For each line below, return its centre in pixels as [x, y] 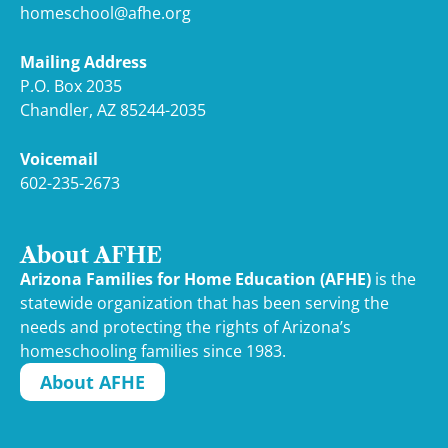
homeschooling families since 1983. [153, 351]
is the [393, 279]
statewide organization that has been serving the [204, 303]
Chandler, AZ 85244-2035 [113, 110]
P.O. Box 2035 [71, 86]
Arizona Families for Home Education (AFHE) [195, 279]
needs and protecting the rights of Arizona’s [185, 327]
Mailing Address [83, 62]
